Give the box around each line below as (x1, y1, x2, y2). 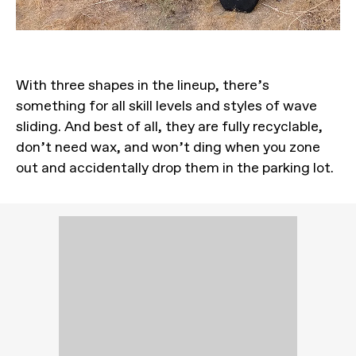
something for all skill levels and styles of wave (16, 96, 317, 114)
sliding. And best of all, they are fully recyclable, (16, 117, 323, 135)
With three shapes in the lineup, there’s (16, 75, 269, 94)
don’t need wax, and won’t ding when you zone (16, 137, 320, 156)
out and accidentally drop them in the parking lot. (16, 158, 334, 176)
